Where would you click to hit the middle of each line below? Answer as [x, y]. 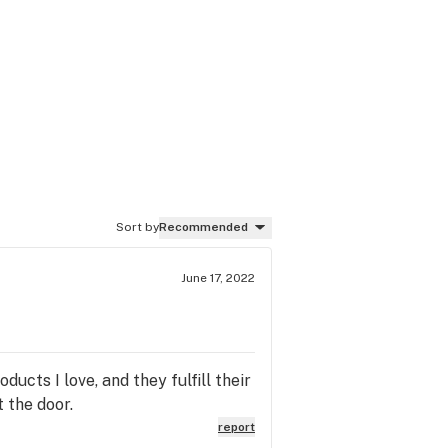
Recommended [203, 227]
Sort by [137, 227]
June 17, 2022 [218, 277]
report [236, 426]
